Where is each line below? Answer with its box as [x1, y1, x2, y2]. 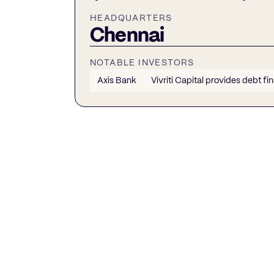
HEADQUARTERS [90, 12, 172, 23]
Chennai [90, 22, 165, 48]
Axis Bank [97, 75, 136, 86]
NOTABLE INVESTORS [90, 57, 194, 68]
